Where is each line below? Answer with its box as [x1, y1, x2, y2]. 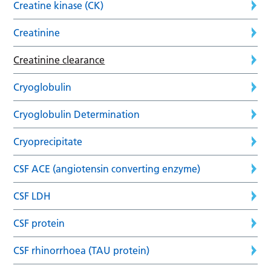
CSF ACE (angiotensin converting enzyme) [13, 162, 201, 175]
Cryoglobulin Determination [13, 108, 140, 120]
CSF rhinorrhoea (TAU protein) [13, 244, 150, 256]
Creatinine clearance [13, 53, 105, 66]
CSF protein [13, 217, 65, 229]
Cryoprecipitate [13, 135, 83, 148]
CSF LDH [13, 189, 51, 202]
